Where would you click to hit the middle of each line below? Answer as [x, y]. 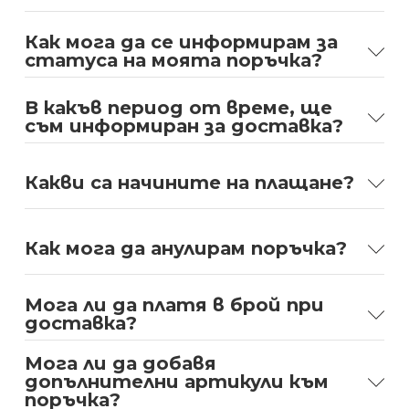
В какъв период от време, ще [178, 107]
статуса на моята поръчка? [173, 60]
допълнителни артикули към [176, 381]
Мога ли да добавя [120, 363]
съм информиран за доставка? [184, 126]
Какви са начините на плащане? [189, 182]
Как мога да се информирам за [181, 42]
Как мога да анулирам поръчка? [185, 248]
